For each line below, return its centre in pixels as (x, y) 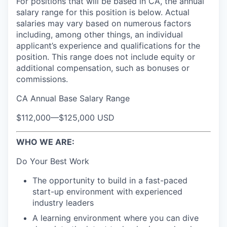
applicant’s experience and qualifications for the (108, 46)
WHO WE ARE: (45, 142)
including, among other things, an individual (100, 34)
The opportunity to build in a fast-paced (110, 180)
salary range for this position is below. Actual (103, 12)
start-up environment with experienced (107, 192)
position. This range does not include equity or (106, 57)
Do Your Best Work (53, 161)
